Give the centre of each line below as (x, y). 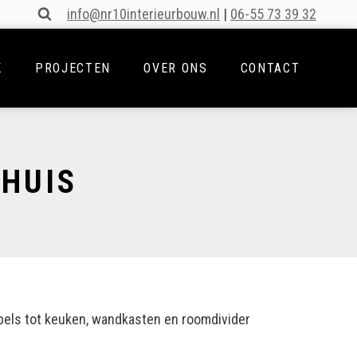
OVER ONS (176, 68)
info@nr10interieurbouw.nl (143, 14)
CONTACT (270, 68)
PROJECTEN (73, 68)
